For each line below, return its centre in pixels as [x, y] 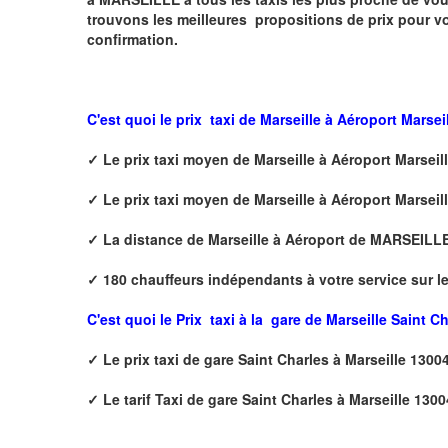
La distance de [155, 238]
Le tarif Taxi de [155, 398]
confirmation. [132, 38]
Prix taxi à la [219, 318]
